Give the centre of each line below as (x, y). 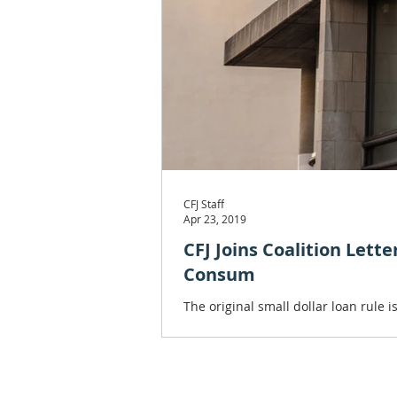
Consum (219, 274)
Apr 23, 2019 (215, 219)
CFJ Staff (204, 203)
